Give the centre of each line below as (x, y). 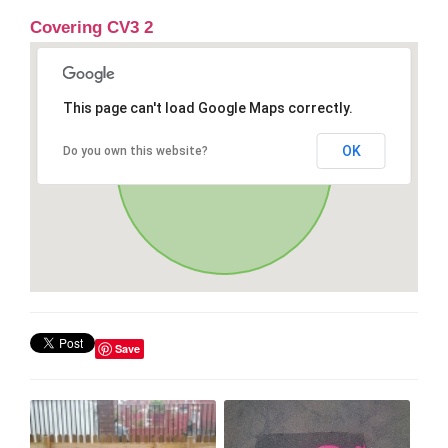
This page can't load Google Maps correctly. (207, 108)
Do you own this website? (135, 151)
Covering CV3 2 (91, 27)
